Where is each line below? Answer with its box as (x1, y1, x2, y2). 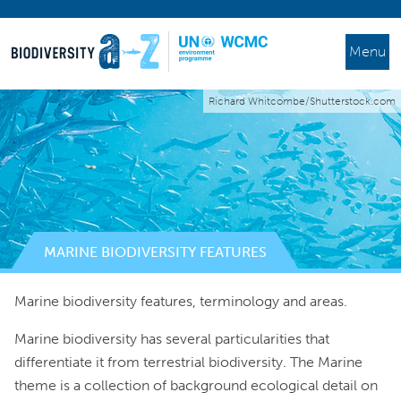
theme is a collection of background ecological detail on (14, 377, 379, 394)
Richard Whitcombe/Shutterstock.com (209, 95, 396, 107)
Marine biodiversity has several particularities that (14, 330, 330, 347)
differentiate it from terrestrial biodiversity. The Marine (14, 354, 363, 371)
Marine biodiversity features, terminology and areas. (14, 293, 348, 310)
